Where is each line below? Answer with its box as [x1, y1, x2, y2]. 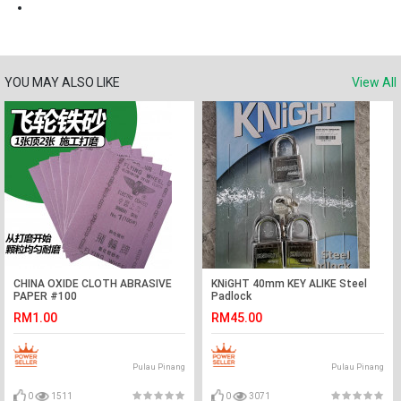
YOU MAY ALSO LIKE [4, 75, 120, 90]
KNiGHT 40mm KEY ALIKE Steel [211, 277, 368, 290]
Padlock [211, 290, 252, 303]
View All [352, 75, 397, 90]
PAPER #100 [13, 290, 77, 303]
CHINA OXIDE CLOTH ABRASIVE [13, 277, 172, 290]
